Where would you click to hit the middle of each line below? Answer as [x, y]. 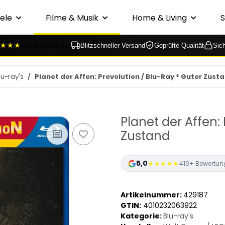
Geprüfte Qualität [179, 45]
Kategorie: [142, 216]
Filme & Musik [72, 18]
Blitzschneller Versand [113, 45]
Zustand [145, 136]
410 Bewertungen [46, 45]
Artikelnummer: [152, 195]
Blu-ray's [178, 216]
